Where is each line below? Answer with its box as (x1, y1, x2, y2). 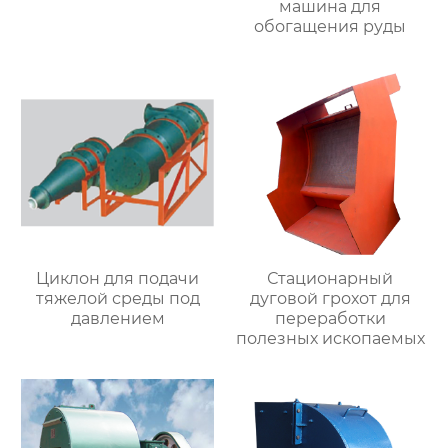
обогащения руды (254, 16, 407, 36)
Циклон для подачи (36, 269, 200, 289)
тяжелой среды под (35, 289, 200, 309)
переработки (274, 309, 386, 329)
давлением (70, 309, 165, 329)
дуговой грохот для (249, 289, 411, 309)
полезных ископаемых (235, 329, 425, 349)
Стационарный (267, 269, 394, 289)
